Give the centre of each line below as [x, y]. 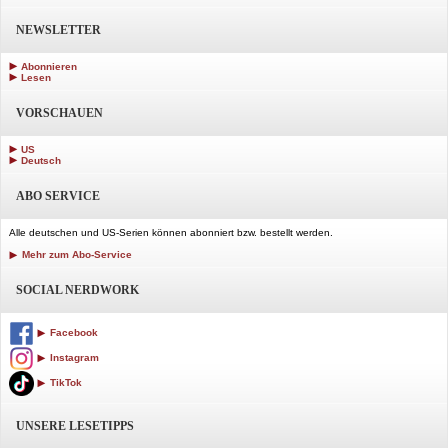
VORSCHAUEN [59, 112]
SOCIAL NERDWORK [77, 289]
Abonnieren [49, 66]
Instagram [73, 358]
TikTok [64, 383]
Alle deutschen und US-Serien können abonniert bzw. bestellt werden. [171, 232]
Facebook [72, 333]
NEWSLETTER [58, 29]
